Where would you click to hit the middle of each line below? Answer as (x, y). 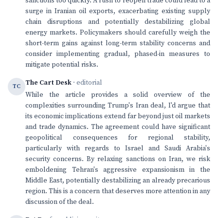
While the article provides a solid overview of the (118, 95)
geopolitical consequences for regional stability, (118, 138)
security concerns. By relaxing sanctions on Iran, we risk (118, 159)
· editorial (87, 83)
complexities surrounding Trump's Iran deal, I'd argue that (118, 106)
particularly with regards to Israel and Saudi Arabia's (118, 148)
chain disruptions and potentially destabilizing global (118, 22)
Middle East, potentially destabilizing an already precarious (118, 181)
